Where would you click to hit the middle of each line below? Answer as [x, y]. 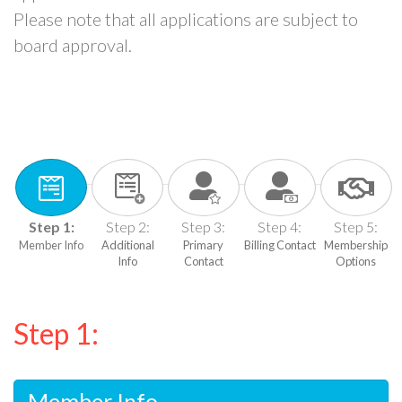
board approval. [73, 44]
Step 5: [356, 226]
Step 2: [127, 226]
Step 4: [280, 226]
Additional [127, 245]
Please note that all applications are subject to [186, 18]
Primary [204, 245]
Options [356, 261]
